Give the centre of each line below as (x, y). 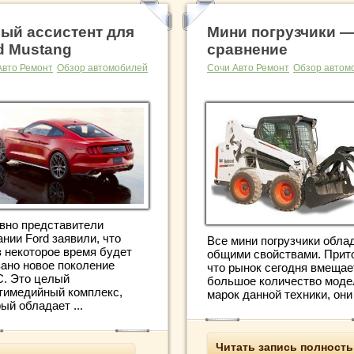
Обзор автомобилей (102, 68)
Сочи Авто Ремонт (248, 68)
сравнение (247, 49)
